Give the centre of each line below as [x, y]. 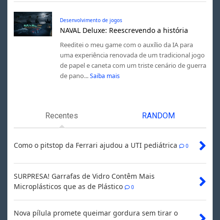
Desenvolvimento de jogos [91, 20]
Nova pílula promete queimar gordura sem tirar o [96, 213]
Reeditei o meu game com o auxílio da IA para [126, 44]
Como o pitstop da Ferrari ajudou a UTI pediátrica [95, 145]
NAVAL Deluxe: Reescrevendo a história [124, 30]
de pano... [74, 75]
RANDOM [158, 116]
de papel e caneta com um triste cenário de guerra [133, 65]
